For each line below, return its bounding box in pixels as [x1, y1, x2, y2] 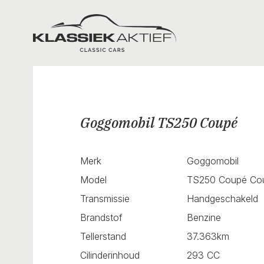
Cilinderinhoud [80, 249, 140, 261]
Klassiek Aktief [32, 15, 97, 27]
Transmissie [80, 192, 130, 204]
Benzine [187, 211, 222, 223]
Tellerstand [80, 230, 126, 242]
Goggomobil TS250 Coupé [80, 113, 237, 132]
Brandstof [80, 211, 123, 223]
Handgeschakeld [187, 192, 259, 204]
